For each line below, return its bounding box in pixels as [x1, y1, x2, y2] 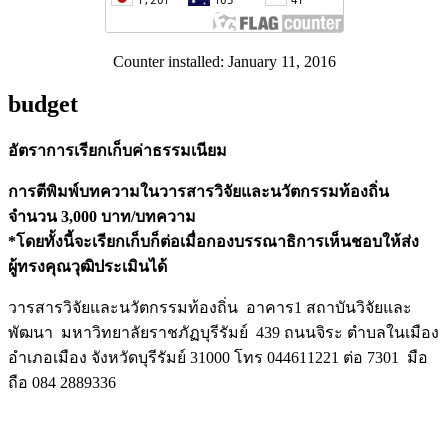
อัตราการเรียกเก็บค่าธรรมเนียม [8, 141, 227, 159]
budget [8, 90, 78, 117]
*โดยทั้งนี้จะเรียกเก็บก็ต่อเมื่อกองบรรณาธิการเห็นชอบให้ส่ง [8, 232, 419, 250]
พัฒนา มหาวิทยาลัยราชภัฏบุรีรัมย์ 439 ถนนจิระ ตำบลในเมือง [8, 323, 439, 341]
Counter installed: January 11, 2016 [112, 53, 336, 71]
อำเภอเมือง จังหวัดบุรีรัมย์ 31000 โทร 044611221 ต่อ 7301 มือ [8, 348, 428, 366]
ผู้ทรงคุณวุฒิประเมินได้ [8, 257, 167, 275]
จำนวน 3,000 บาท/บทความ [8, 207, 200, 225]
